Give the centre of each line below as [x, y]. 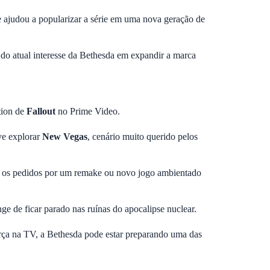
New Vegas [65, 137]
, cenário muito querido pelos [143, 137]
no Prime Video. [88, 111]
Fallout [41, 111]
